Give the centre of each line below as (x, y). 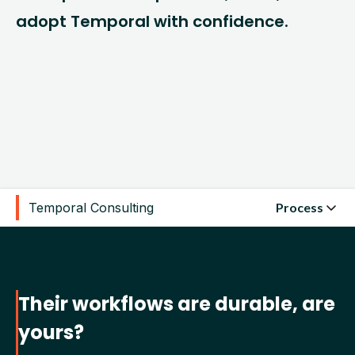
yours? (51, 332)
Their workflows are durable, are (177, 304)
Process (300, 207)
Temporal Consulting (91, 208)
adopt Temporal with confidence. (152, 21)
